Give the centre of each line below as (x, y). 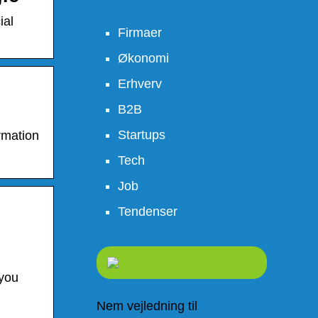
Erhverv (140, 84)
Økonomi (143, 58)
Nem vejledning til (147, 306)
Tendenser (148, 212)
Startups (142, 135)
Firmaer (140, 33)
